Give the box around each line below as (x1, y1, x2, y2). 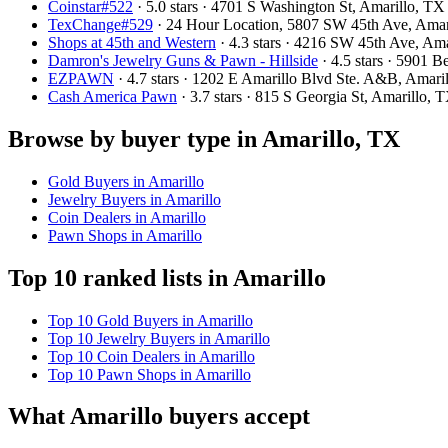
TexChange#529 (48, 15, 153, 33)
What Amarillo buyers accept (8, 403, 310, 430)
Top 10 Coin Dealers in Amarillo (48, 347, 255, 365)
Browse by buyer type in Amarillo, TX (8, 125, 400, 152)
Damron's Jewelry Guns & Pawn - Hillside (48, 51, 318, 69)
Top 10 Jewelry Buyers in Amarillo (48, 329, 270, 347)
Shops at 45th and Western (48, 33, 216, 51)
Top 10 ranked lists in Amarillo (8, 264, 326, 291)
